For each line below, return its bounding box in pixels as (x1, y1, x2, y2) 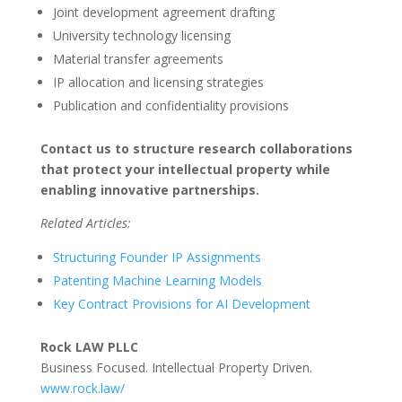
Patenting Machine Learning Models (52, 272, 262, 289)
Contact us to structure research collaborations (39, 140, 353, 157)
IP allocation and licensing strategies (52, 74, 264, 91)
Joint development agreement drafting (52, 4, 275, 21)
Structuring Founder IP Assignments (52, 249, 261, 266)
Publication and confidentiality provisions (52, 97, 289, 114)
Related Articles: (39, 214, 131, 232)
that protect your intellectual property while (39, 161, 330, 178)
